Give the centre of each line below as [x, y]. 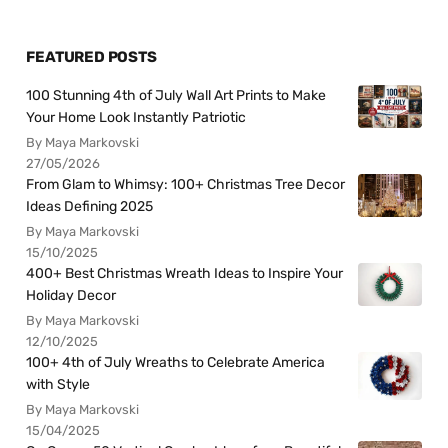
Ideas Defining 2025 [90, 207]
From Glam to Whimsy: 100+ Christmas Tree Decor [186, 185]
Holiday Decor [71, 296]
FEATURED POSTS [91, 57]
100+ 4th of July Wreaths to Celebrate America [176, 363]
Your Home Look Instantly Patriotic [136, 118]
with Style [58, 385]
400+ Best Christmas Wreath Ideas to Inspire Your [185, 274]
